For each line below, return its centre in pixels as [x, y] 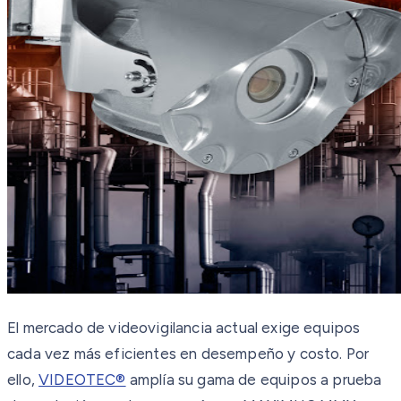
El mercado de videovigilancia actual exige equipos [184, 327]
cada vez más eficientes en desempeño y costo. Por [188, 353]
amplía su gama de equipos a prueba [254, 379]
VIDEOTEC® [82, 379]
